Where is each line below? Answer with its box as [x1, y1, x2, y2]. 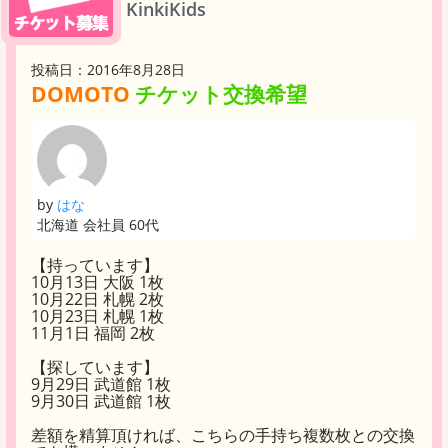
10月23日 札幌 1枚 [31, 305, 164, 327]
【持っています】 [31, 254, 159, 276]
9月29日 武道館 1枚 [31, 373, 171, 395]
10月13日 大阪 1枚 [31, 271, 164, 293]
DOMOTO [31, 80, 130, 108]
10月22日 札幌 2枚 [31, 288, 164, 310]
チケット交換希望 [135, 80, 307, 108]
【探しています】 [31, 356, 159, 378]
